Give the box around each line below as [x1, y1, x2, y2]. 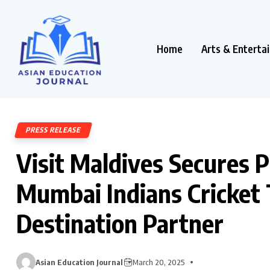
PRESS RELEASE [25, 125, 83, 134]
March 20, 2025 [133, 257, 185, 267]
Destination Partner [16, 207, 224, 239]
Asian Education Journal [36, 257, 123, 267]
